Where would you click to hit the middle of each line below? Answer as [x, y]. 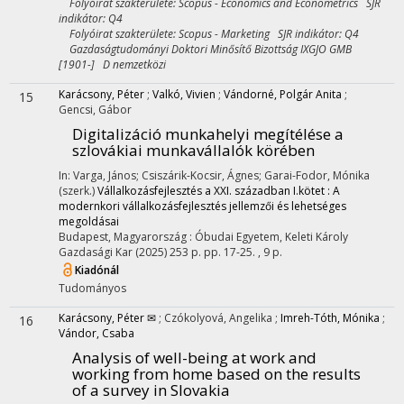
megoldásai [89, 221]
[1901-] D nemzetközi [112, 64]
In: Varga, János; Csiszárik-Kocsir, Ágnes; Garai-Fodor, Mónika [214, 175]
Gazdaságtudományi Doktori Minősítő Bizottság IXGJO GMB [205, 49]
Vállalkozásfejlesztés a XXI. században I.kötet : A [219, 191]
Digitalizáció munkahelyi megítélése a [208, 134]
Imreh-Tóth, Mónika [330, 318]
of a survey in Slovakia [151, 390]
